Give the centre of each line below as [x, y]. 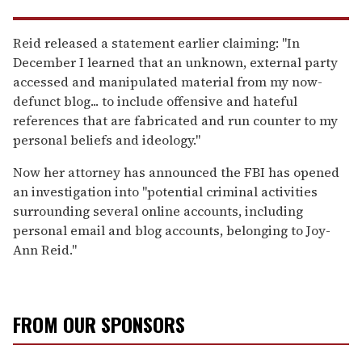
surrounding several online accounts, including [158, 210]
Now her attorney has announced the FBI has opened [176, 172]
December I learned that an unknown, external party [175, 62]
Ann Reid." [45, 249]
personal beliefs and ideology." [107, 139]
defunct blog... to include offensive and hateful [155, 101]
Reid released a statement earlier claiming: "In [156, 42]
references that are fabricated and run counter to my [175, 120]
